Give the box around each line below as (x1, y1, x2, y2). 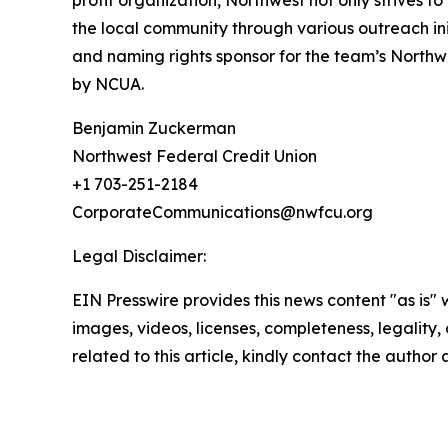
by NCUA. (72, 74, 144, 94)
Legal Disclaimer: (72, 246, 206, 266)
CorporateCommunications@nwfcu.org (72, 202, 373, 222)
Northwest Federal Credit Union (72, 146, 317, 166)
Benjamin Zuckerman (72, 118, 236, 138)
